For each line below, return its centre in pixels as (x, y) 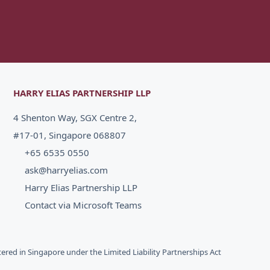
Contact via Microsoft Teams (83, 205)
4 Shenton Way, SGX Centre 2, (75, 118)
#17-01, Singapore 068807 (70, 135)
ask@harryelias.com (66, 170)
